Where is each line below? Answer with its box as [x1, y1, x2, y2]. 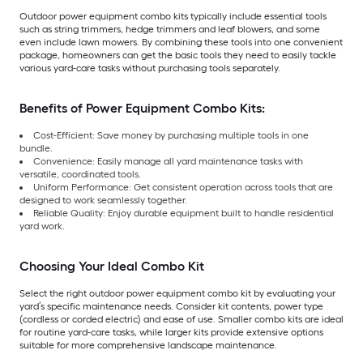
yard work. [19, 220, 65, 233]
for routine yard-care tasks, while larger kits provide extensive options [19, 327, 323, 339]
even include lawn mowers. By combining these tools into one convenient [19, 36, 343, 49]
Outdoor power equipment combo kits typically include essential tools [19, 11, 327, 23]
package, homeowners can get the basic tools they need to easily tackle [19, 49, 336, 62]
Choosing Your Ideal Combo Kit [19, 258, 204, 275]
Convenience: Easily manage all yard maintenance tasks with [33, 156, 303, 168]
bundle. [19, 143, 55, 155]
